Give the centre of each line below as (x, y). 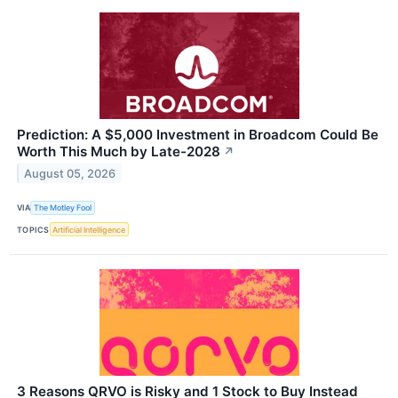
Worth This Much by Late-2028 (119, 151)
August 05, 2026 (70, 173)
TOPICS (33, 229)
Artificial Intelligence (89, 229)
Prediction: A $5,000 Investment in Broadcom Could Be (198, 134)
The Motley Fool (63, 208)
